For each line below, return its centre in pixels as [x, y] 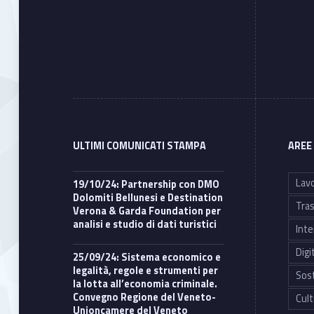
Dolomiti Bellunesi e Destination [148, 197]
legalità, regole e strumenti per [146, 270]
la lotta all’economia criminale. [145, 284]
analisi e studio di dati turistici [145, 224]
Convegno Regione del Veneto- [145, 297]
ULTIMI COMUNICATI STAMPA [140, 145]
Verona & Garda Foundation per [147, 211]
